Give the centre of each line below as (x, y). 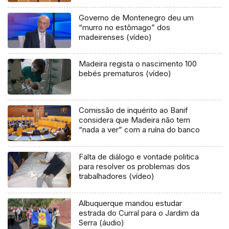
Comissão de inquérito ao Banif (134, 110)
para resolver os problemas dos (135, 167)
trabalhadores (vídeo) (117, 176)
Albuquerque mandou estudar (131, 203)
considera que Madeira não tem (135, 120)
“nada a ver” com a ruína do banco (140, 130)
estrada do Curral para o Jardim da (139, 213)
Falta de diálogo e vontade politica (139, 157)
